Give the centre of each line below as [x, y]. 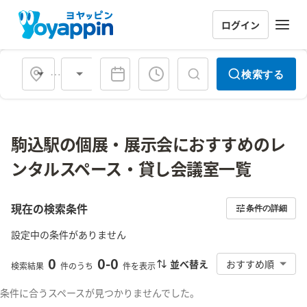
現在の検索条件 [49, 208]
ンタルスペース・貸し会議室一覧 [131, 168]
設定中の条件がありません [69, 234]
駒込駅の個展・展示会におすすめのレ [148, 144]
